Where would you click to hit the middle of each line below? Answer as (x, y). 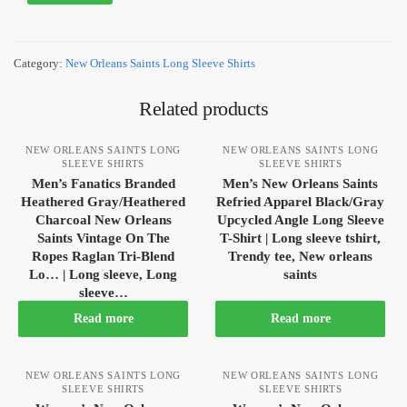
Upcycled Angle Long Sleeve (300, 219)
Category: (40, 63)
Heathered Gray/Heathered (104, 201)
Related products (203, 108)
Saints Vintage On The (103, 238)
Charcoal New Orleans (103, 219)
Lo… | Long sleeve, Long (104, 274)
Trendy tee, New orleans (301, 256)
